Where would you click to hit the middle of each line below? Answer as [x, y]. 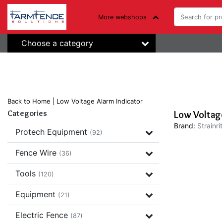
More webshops [122, 17]
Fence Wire [37, 153]
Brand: [185, 126]
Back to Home [29, 101]
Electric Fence [43, 215]
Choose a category [57, 43]
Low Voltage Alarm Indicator [100, 101]
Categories [27, 113]
